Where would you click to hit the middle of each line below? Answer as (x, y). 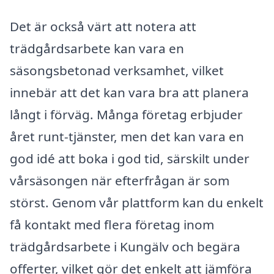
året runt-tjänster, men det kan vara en (127, 136)
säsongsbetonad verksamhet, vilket (117, 70)
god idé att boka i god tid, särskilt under (130, 158)
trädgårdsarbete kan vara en (97, 48)
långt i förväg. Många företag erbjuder (126, 114)
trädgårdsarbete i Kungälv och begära (125, 246)
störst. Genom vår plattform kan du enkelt (137, 202)
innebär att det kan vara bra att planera (129, 92)
